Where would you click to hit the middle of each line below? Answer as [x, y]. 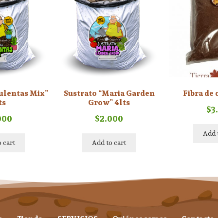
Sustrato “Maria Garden [109, 93]
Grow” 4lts [109, 102]
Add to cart [109, 143]
